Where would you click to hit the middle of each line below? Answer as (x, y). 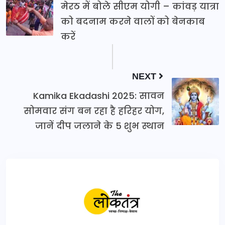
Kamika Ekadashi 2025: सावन (99, 96)
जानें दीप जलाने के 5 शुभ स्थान (100, 126)
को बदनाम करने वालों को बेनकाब (133, 22)
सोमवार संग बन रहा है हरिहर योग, (94, 111)
